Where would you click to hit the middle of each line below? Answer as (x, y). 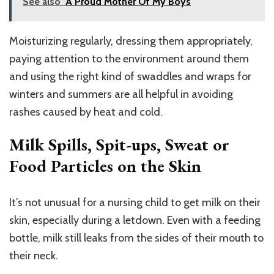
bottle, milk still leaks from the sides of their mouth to (136, 238)
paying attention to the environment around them (129, 59)
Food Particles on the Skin (105, 166)
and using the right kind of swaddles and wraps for (130, 77)
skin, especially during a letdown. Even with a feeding (135, 220)
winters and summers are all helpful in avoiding (121, 94)
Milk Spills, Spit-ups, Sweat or (119, 145)
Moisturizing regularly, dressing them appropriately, (131, 41)
